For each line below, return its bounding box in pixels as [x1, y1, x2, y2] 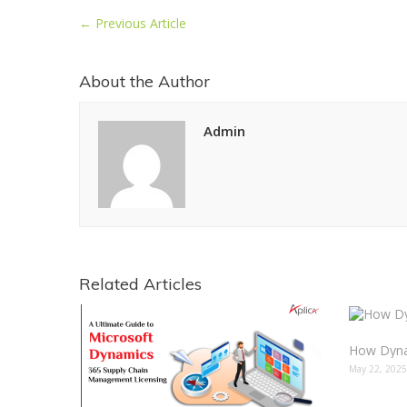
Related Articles [79, 273, 202, 294]
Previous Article [92, 15, 186, 32]
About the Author [79, 71, 210, 92]
